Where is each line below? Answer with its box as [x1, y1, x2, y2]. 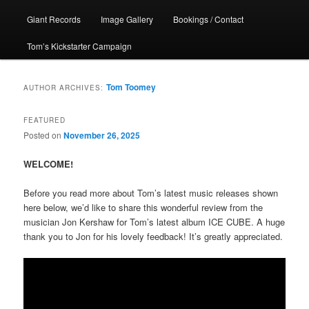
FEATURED [23, 115, 66, 126]
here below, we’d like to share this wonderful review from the [23, 200, 263, 214]
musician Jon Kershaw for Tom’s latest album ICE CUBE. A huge [23, 215, 286, 228]
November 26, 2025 [63, 129, 141, 142]
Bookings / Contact [173, 13, 244, 25]
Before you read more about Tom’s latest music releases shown [23, 186, 279, 199]
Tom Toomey [106, 81, 157, 94]
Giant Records [26, 13, 81, 25]
